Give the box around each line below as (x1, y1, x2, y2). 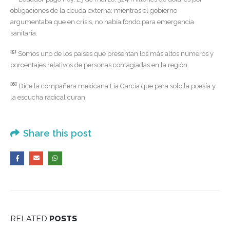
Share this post (23, 128, 91, 139)
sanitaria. (10, 29, 37, 37)
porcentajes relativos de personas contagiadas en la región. (10, 61, 189, 69)
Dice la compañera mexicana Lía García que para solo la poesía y (17, 82, 216, 90)
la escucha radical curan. (10, 93, 87, 101)
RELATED (10, 213, 49, 223)
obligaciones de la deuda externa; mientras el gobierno (10, 6, 177, 14)
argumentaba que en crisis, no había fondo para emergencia (10, 17, 194, 26)
